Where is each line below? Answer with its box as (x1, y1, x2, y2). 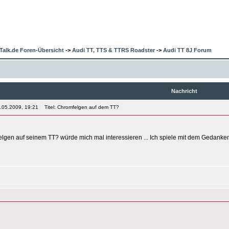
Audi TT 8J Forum (163, 47, 212, 53)
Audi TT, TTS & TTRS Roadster (72, 47, 155, 53)
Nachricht (171, 88, 197, 94)
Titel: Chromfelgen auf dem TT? (41, 104, 119, 110)
